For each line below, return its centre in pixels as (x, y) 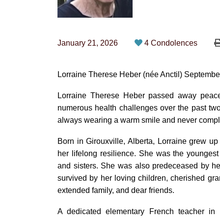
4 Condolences (172, 43)
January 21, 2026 (88, 43)
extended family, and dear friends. (116, 190)
